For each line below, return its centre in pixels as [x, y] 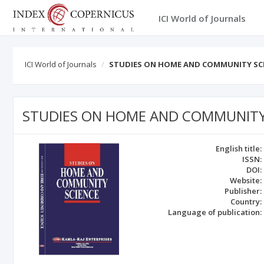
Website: [246, 180]
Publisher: [243, 191]
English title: [239, 148]
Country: [246, 202]
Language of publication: [215, 212]
